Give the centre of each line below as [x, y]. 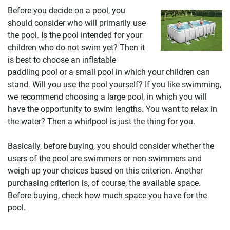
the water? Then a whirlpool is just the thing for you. [101, 121]
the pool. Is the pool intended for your [75, 35]
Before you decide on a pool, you [66, 10]
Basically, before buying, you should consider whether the [111, 146]
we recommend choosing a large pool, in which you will [107, 97]
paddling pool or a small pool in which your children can [109, 72]
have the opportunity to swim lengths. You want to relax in [112, 109]
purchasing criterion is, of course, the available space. [104, 183]
